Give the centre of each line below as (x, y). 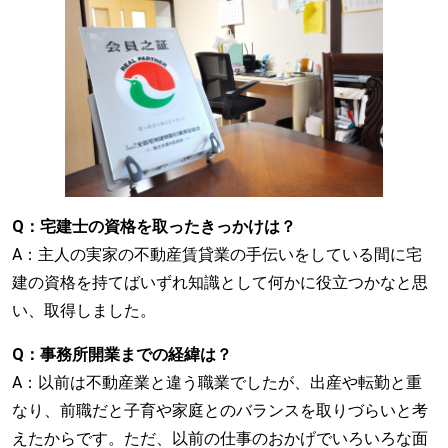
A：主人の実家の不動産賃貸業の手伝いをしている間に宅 (217, 254)
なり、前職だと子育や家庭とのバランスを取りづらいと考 (220, 410)
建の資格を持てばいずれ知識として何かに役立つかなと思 (220, 282)
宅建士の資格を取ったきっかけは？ (168, 226)
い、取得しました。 (84, 310)
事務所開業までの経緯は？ (136, 354)
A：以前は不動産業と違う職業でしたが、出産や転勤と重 (217, 382)
